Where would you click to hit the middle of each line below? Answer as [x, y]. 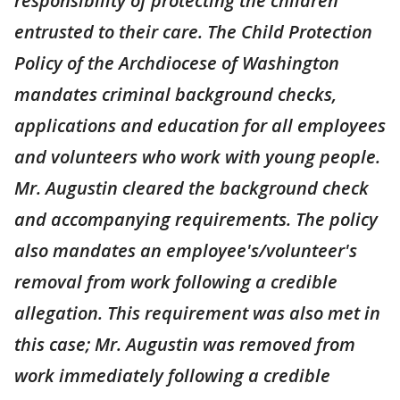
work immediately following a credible [172, 375]
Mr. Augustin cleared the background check [192, 188]
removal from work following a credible [176, 282]
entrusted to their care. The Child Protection [193, 32]
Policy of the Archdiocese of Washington [177, 63]
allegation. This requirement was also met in [197, 313]
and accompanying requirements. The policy [196, 219]
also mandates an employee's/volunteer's [186, 250]
